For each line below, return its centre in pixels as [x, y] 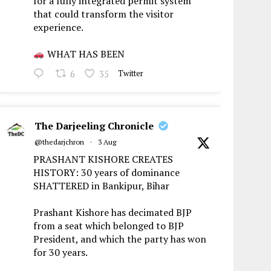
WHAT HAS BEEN [84, 54]
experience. [59, 28]
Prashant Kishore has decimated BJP [113, 213]
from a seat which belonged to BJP [109, 226]
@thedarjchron [60, 142]
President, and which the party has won [120, 239]
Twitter [131, 74]
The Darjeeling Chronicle [94, 126]
